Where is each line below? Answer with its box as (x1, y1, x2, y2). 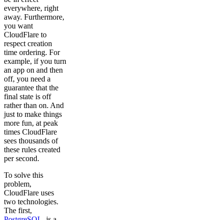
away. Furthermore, (4, 13, 64, 22)
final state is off (4, 92, 51, 101)
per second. (4, 154, 39, 163)
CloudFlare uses (4, 189, 54, 197)
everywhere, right (4, 4, 58, 13)
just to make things (4, 110, 62, 119)
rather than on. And (4, 101, 64, 110)
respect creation (4, 39, 52, 48)
